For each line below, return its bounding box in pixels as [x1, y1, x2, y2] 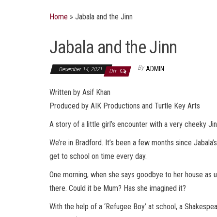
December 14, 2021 [59, 65, 104, 73]
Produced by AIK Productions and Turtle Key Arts [49, 101, 200, 110]
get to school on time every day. [49, 151, 147, 161]
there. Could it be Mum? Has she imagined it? [49, 183, 186, 193]
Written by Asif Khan [49, 87, 110, 97]
